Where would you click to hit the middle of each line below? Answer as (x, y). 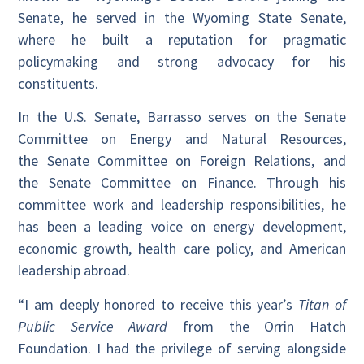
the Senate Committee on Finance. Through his (182, 183)
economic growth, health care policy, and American (182, 249)
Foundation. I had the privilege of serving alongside (182, 348)
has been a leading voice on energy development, (182, 227)
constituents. (58, 83)
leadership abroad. (74, 271)
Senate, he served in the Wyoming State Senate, (182, 17)
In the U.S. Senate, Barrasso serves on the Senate (182, 117)
